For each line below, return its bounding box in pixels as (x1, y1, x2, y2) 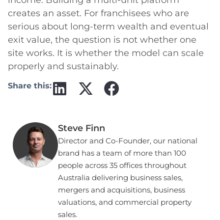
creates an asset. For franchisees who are (8, 7, 189, 19)
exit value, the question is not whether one (8, 34, 196, 45)
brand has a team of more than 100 (58, 148, 187, 158)
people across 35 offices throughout (58, 160, 187, 170)
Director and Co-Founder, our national (58, 136, 198, 145)
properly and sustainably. (8, 60, 119, 72)
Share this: (8, 81, 52, 91)
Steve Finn (58, 122, 106, 134)
